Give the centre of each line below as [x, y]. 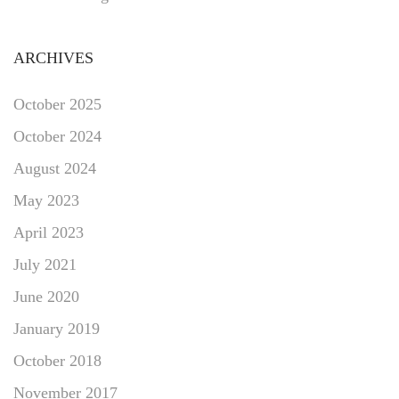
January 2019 [57, 328]
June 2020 [46, 296]
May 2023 [46, 200]
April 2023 [49, 232]
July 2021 [45, 264]
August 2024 [55, 168]
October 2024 [57, 136]
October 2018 [57, 360]
